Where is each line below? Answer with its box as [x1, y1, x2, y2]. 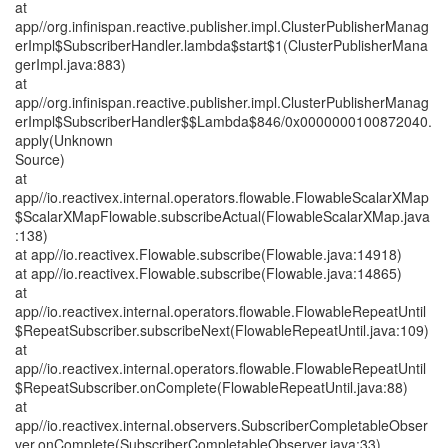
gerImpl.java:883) [15, 54, 126, 74]
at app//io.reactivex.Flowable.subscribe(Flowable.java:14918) [15, 244, 402, 264]
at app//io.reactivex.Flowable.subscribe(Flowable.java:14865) [15, 263, 402, 283]
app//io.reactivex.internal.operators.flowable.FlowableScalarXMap [15, 187, 429, 207]
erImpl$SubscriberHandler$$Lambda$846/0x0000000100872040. [15, 111, 432, 131]
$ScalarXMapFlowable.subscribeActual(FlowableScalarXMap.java [15, 206, 430, 226]
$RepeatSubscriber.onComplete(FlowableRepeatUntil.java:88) [15, 377, 408, 397]
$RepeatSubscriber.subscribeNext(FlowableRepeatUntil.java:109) [15, 320, 429, 340]
